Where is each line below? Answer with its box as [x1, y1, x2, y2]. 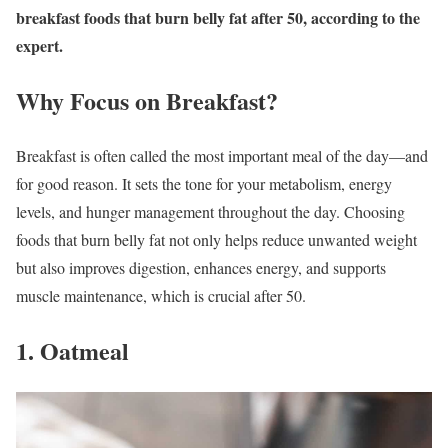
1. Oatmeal [16, 332, 129, 368]
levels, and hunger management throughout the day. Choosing [16, 201, 405, 223]
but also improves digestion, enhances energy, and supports [16, 257, 386, 279]
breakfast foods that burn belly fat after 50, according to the [16, 6, 420, 30]
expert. [16, 34, 63, 58]
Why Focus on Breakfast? [16, 83, 278, 119]
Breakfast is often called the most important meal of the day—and [16, 145, 428, 167]
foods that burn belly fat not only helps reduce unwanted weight [16, 229, 417, 251]
